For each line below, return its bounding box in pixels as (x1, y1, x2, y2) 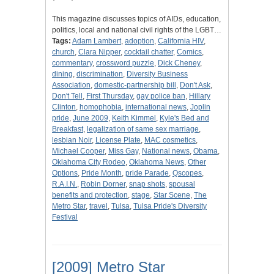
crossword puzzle (96, 59, 154, 68)
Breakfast (52, 125, 83, 134)
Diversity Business (127, 70, 188, 79)
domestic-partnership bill (94, 81, 176, 90)
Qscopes (172, 169, 202, 178)
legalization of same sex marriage (87, 125, 199, 134)
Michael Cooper (52, 147, 105, 156)
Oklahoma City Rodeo (52, 158, 125, 167)
